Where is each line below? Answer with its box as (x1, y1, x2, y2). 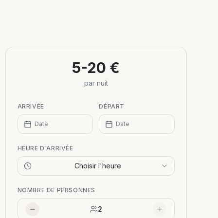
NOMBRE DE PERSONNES (17, 186, 96, 194)
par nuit (84, 79, 108, 88)
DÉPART (99, 103, 125, 110)
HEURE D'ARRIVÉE (17, 145, 73, 152)
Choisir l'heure (74, 162, 122, 170)
